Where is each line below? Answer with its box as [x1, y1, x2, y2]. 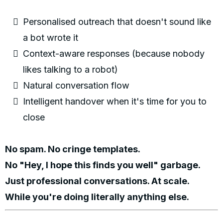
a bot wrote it [23, 32, 78, 43]
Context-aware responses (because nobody [23, 48, 205, 59]
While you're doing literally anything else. [5, 192, 189, 203]
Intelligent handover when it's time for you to [23, 96, 207, 107]
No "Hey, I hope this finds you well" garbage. [5, 160, 201, 171]
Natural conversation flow [23, 80, 129, 91]
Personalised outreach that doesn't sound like [23, 16, 211, 27]
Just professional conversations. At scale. [5, 176, 190, 187]
